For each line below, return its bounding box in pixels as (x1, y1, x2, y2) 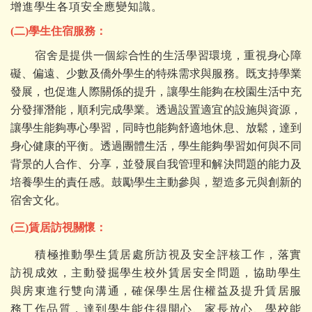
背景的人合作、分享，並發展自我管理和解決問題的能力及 (10, 158, 302, 170)
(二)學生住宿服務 (10, 25, 95, 37)
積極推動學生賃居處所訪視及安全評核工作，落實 (35, 249, 302, 260)
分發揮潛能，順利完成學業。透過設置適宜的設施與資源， (10, 104, 302, 116)
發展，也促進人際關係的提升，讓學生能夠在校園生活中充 (10, 86, 302, 97)
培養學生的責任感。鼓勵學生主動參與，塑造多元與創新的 (10, 176, 302, 188)
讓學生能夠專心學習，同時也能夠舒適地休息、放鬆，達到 (10, 122, 302, 134)
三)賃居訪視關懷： (14, 221, 107, 233)
